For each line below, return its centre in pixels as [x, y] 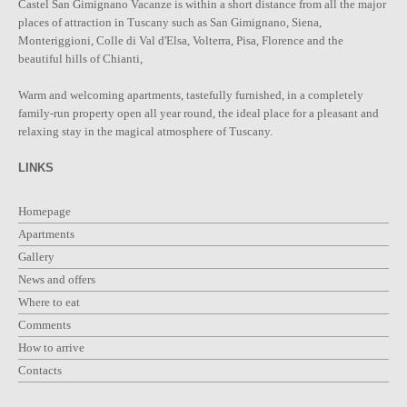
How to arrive [51, 348]
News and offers [57, 280]
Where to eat [49, 303]
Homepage [45, 212]
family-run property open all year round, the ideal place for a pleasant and [199, 114]
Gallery [36, 257]
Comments [45, 325]
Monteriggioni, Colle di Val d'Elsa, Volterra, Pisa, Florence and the [181, 41]
